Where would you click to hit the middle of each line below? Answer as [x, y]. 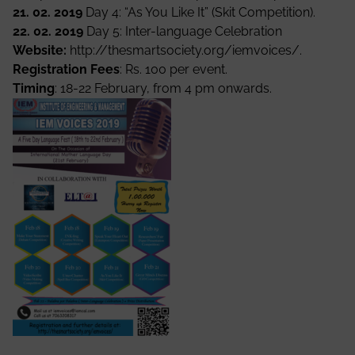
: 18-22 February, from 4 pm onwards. [163, 88]
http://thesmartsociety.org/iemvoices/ [185, 50]
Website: [41, 50]
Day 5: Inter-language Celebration [183, 31]
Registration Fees [66, 69]
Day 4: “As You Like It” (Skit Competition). [199, 12]
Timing [34, 88]
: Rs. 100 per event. [174, 69]
